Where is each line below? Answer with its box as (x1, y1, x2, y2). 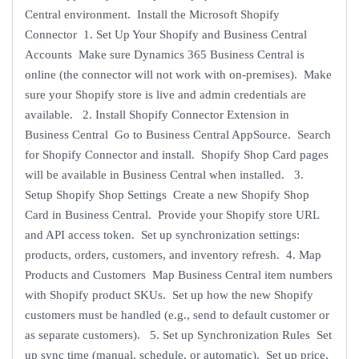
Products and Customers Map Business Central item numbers (25, 268, 333, 282)
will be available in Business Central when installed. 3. (25, 168, 304, 182)
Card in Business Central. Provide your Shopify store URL (25, 208, 319, 222)
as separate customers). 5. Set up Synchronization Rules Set (25, 329, 332, 342)
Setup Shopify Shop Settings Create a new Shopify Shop (25, 188, 309, 202)
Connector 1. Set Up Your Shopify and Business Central (25, 28, 307, 42)
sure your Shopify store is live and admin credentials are (25, 88, 306, 102)
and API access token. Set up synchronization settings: (25, 228, 300, 242)
